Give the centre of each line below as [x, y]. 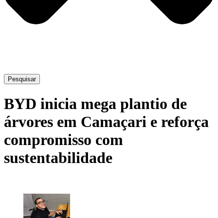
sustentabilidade [58, 157]
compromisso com [64, 139]
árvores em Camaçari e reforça [106, 121]
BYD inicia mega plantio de [95, 103]
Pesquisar [22, 79]
